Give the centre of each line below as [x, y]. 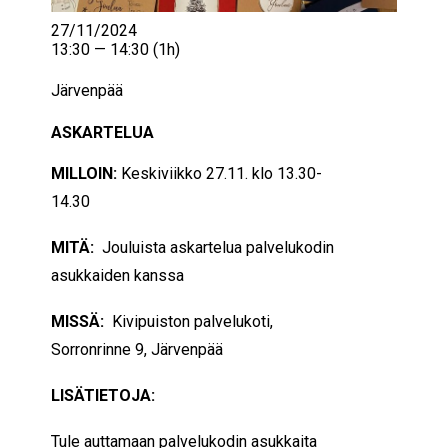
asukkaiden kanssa [119, 275]
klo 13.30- [285, 173]
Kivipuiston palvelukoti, [190, 321]
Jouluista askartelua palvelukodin [214, 247]
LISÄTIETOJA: [103, 395]
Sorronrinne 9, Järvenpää [137, 349]
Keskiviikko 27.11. [182, 173]
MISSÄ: [79, 321]
